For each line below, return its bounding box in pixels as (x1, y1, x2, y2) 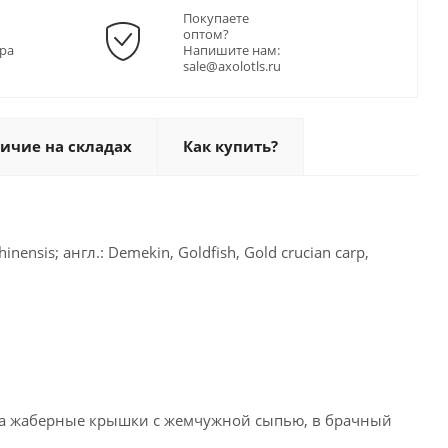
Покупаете (183, 9, 249, 27)
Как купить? (183, 136, 278, 156)
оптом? (183, 25, 229, 43)
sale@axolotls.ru (183, 57, 281, 75)
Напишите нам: (183, 41, 280, 59)
